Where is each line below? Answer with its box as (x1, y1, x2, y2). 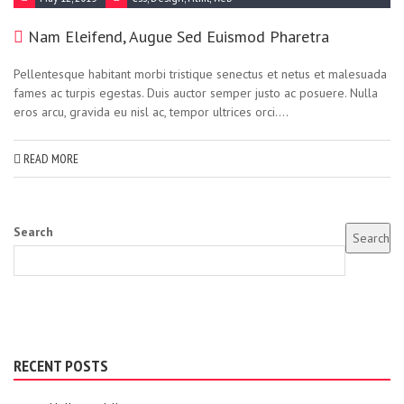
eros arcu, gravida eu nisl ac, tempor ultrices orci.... (14, 104, 289, 120)
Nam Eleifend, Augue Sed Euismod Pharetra (28, 26, 329, 47)
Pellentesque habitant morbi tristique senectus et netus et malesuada (14, 66, 387, 82)
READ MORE (21, 151, 78, 167)
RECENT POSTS (14, 355, 108, 376)
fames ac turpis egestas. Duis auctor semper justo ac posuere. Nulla (14, 85, 378, 101)
